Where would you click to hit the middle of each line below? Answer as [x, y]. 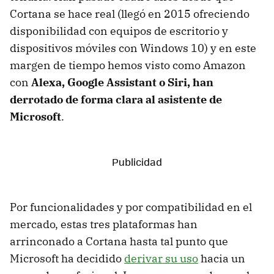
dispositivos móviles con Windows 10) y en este [133, 48]
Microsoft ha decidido [67, 258]
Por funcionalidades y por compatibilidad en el [131, 207]
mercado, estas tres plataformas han [104, 224]
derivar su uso [161, 258]
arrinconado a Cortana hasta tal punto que [119, 241]
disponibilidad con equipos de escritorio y [119, 31]
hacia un [222, 258]
